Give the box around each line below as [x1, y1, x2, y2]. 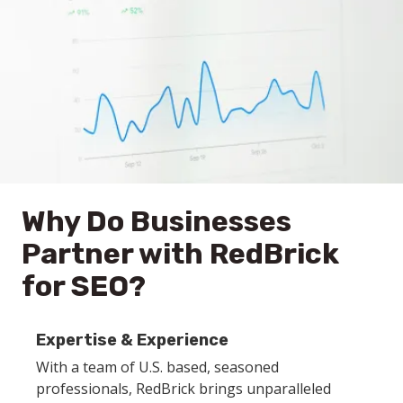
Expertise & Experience [36, 329, 228, 350]
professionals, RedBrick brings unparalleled [36, 378, 331, 399]
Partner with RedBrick [22, 236, 339, 271]
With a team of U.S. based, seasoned [36, 356, 279, 377]
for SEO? [22, 268, 146, 303]
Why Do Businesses [22, 203, 291, 238]
